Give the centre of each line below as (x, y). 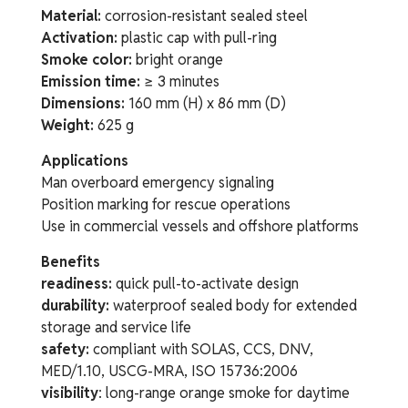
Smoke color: (87, 60)
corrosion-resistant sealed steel (204, 16)
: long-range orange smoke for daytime (224, 393)
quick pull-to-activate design (205, 284)
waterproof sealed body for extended (233, 306)
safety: (65, 349)
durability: (75, 306)
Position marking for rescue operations (166, 204)
